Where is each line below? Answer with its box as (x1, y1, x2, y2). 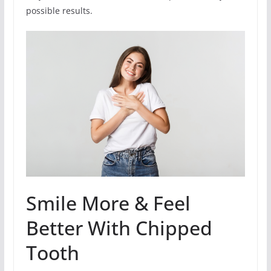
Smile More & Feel (25, 190, 191, 217)
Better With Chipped (25, 215, 212, 241)
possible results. (25, 4, 93, 16)
